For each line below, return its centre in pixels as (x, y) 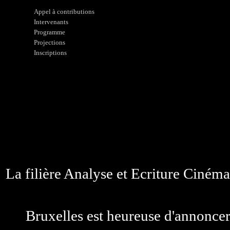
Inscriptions (50, 53)
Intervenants (51, 22)
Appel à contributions (64, 12)
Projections (49, 42)
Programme (49, 32)
